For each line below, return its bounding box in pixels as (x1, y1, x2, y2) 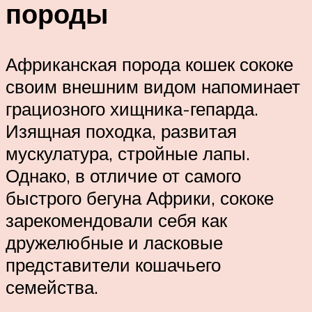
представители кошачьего (6, 253, 221, 276)
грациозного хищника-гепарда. (6, 97, 258, 120)
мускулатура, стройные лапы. (6, 142, 250, 165)
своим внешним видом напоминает (6, 75, 300, 98)
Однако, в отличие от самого (6, 164, 241, 187)
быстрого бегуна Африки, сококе (6, 187, 274, 210)
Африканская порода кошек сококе (6, 53, 293, 76)
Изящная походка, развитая (6, 120, 237, 143)
